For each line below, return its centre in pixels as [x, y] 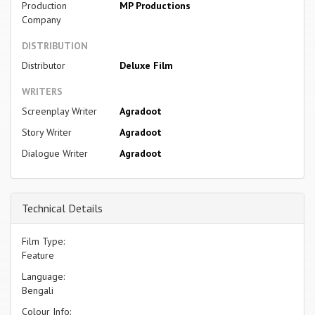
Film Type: [43, 241]
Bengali [38, 290]
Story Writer [47, 132]
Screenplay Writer [59, 111]
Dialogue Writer [55, 153]
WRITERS [42, 91]
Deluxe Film [146, 65]
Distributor [44, 65]
